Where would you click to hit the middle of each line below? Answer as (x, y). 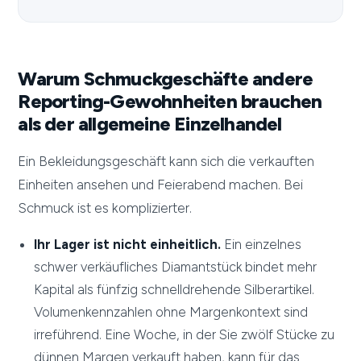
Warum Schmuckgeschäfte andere (166, 79)
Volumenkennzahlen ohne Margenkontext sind (171, 312)
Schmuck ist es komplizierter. (105, 208)
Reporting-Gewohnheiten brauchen (170, 102)
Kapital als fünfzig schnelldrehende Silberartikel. (174, 290)
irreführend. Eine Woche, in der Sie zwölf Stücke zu (185, 335)
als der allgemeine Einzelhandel (150, 124)
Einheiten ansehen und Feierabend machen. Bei (161, 185)
